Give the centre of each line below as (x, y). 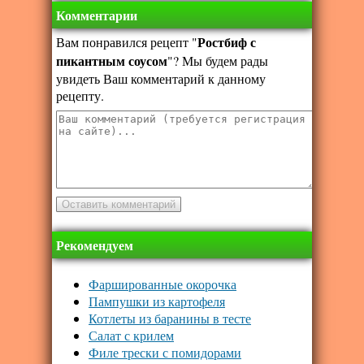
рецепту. (80, 96)
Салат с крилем (131, 336)
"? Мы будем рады (218, 61)
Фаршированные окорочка (162, 284)
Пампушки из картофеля (157, 301)
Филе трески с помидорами (165, 353)
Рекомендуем (95, 245)
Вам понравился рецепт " (127, 42)
